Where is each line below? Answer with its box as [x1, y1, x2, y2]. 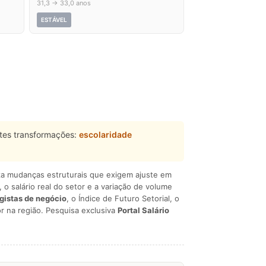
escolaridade [79, 129, 132, 140]
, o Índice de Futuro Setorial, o [66, 194, 179, 203]
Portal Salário [118, 205, 169, 215]
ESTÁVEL [41, 16, 68, 23]
